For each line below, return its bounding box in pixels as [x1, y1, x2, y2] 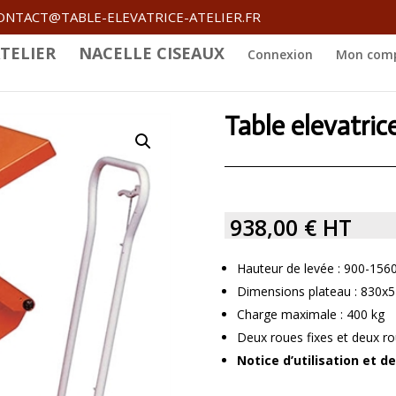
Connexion [247, 46, 313, 64]
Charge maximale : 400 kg [236, 305, 385, 323]
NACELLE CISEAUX [79, 42, 225, 65]
